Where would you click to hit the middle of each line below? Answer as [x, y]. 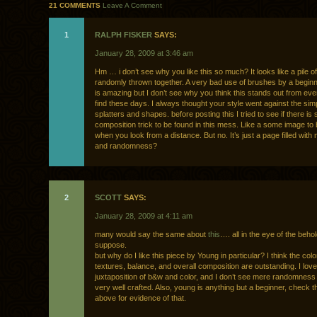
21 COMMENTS [76, 6]
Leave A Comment [132, 6]
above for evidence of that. [140, 298]
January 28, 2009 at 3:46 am [144, 53]
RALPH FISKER [123, 35]
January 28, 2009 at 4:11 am [144, 216]
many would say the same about [151, 235]
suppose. [111, 245]
